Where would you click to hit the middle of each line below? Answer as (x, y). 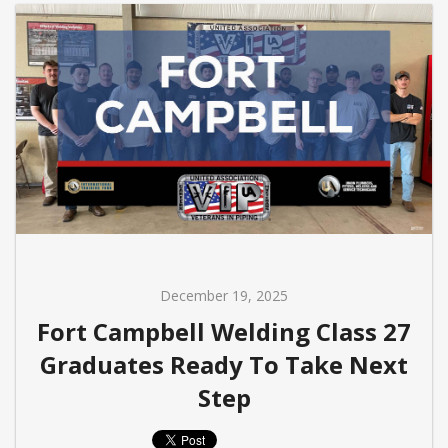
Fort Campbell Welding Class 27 (224, 331)
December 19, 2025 (224, 295)
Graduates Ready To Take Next (224, 364)
